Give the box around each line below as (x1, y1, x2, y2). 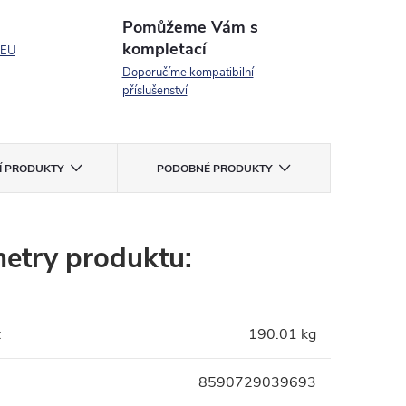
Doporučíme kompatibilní (121, 64, 254, 81)
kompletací (121, 38, 207, 60)
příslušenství (121, 82, 188, 99)
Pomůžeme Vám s (121, 16, 258, 38)
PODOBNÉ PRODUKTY (156, 161, 272, 176)
